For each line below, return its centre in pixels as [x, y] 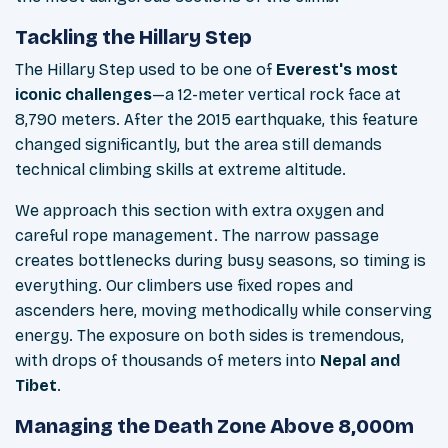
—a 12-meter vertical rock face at [276, 95]
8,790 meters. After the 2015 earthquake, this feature [216, 120]
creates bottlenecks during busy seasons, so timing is [220, 261]
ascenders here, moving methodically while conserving [223, 311]
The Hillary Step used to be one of [145, 70]
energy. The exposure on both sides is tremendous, [209, 336]
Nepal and [360, 361]
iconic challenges [83, 95]
